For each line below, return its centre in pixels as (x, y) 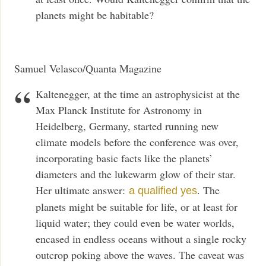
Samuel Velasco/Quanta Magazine (88, 69)
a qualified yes (163, 191)
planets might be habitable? (95, 15)
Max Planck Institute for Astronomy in (119, 110)
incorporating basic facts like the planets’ (124, 158)
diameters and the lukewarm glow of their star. (136, 174)
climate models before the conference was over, (137, 142)
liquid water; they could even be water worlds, (135, 223)
